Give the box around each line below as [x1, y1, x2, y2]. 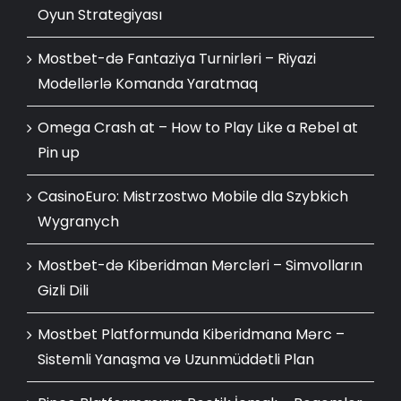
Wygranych [38, 211, 119, 233]
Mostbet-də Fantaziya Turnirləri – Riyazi [38, 48, 316, 70]
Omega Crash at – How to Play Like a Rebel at [38, 117, 358, 139]
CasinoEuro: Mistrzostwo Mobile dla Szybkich [38, 186, 348, 208]
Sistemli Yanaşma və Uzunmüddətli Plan [38, 349, 314, 371]
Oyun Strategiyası [38, 4, 162, 26]
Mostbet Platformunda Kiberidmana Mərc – [38, 324, 345, 346]
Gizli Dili [38, 280, 89, 302]
